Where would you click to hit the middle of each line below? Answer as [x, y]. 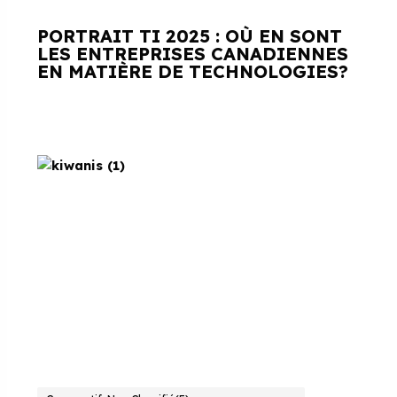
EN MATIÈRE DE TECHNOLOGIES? [193, 71]
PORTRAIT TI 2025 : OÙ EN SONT [190, 36]
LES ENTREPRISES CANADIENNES [193, 54]
